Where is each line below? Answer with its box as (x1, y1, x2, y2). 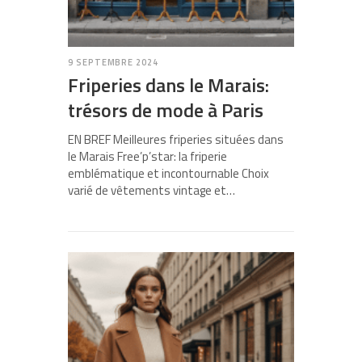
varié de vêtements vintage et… (68, 181, 235, 200)
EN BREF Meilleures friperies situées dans (68, 130, 284, 149)
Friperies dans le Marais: (68, 70, 269, 100)
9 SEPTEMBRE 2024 (68, 56, 158, 69)
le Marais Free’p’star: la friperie (68, 147, 227, 166)
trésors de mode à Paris (68, 95, 263, 125)
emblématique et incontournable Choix (68, 164, 269, 183)
